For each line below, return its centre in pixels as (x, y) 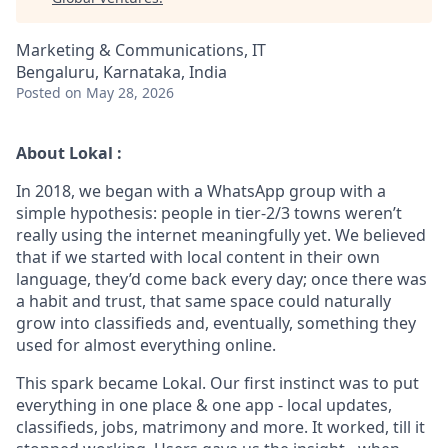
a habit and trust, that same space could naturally (203, 301)
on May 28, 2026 (119, 92)
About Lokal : (69, 153)
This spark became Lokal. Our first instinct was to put (217, 383)
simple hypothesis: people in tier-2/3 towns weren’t (209, 213)
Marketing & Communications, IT (141, 50)
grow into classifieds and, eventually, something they (216, 323)
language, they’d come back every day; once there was (221, 279)
